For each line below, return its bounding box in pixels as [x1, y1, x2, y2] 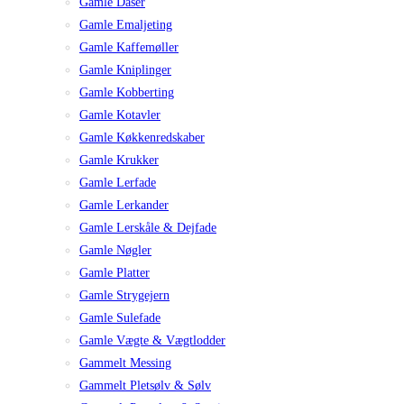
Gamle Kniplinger [79, 63, 171, 78]
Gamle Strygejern [79, 289, 170, 303]
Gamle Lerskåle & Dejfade [79, 221, 216, 235]
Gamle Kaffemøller [79, 41, 179, 55]
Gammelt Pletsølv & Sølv [79, 379, 211, 393]
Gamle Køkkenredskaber [79, 131, 205, 145]
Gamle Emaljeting [79, 18, 172, 32]
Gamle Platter [79, 266, 150, 280]
